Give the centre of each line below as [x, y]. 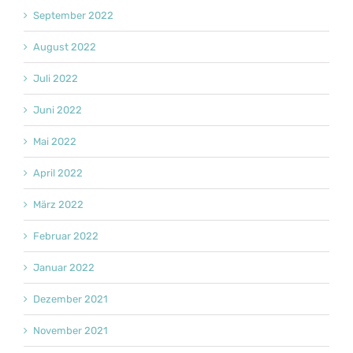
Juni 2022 [58, 110]
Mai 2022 [55, 142]
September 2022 [73, 16]
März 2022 [58, 205]
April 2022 [58, 173]
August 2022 [65, 47]
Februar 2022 [66, 236]
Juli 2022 [56, 79]
